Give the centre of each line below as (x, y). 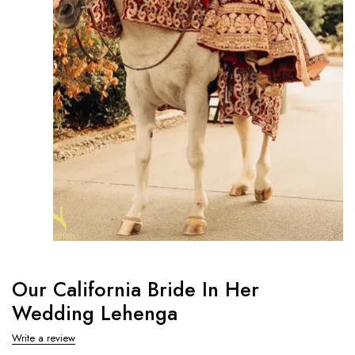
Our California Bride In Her (136, 289)
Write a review (44, 338)
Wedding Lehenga (95, 313)
